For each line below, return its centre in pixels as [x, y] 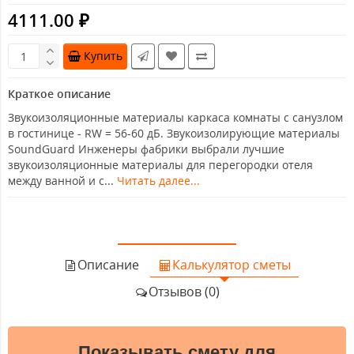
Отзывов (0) [184, 292]
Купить [103, 56]
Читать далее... [158, 181]
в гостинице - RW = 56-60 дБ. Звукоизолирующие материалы [174, 134]
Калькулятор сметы [232, 265]
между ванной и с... [62, 181]
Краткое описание [59, 94]
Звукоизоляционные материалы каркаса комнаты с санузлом [175, 118]
